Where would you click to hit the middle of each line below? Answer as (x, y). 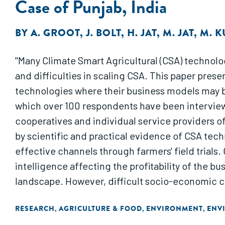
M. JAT (178, 33)
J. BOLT (103, 33)
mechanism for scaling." (68, 196)
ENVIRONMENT (175, 208)
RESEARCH (35, 208)
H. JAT (142, 33)
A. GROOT (55, 33)
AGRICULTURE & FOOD (100, 208)
